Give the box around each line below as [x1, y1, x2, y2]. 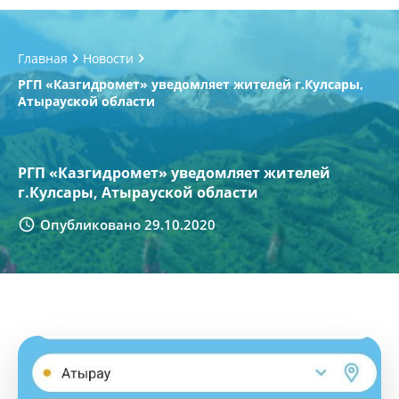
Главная [18, 49, 68, 67]
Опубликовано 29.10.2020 [40, 215, 216, 233]
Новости [83, 49, 134, 67]
